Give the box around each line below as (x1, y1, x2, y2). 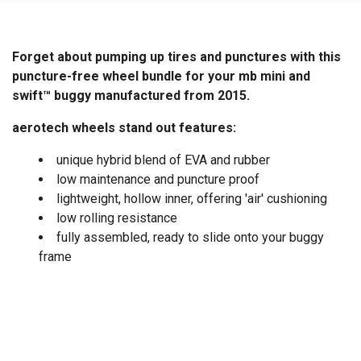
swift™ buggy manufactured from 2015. (12, 87, 250, 103)
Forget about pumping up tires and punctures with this (12, 48, 341, 64)
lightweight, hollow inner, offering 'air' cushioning (56, 190, 327, 206)
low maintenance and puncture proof (56, 171, 259, 187)
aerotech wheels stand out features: (12, 119, 236, 135)
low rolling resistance (56, 210, 177, 226)
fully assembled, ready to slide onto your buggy (56, 229, 324, 245)
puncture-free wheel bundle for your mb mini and (12, 68, 310, 84)
